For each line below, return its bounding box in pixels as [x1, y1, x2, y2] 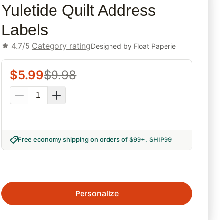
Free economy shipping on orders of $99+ [18, 136, 146, 144]
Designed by [91, 41, 134, 50]
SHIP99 [149, 136, 172, 144]
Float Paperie [134, 41, 176, 50]
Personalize [75, 189, 119, 199]
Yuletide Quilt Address [1, 1, 156, 20]
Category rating [32, 41, 91, 51]
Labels [1, 21, 49, 39]
